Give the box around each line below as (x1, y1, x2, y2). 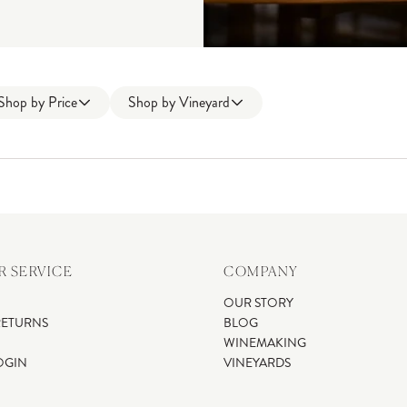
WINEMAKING (223, 334, 306, 352)
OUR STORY (223, 294, 293, 312)
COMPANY (223, 263, 299, 280)
